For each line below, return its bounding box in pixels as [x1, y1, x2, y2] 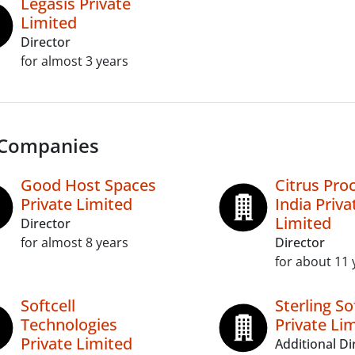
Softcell [21, 295, 75, 316]
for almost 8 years [21, 234, 128, 251]
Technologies [21, 314, 117, 335]
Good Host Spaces [21, 174, 156, 196]
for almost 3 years [21, 52, 128, 70]
